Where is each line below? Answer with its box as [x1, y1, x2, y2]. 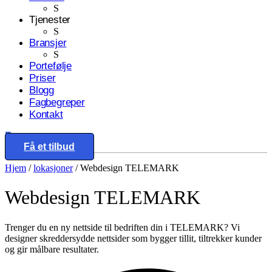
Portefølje [29, 60, 72, 72]
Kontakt [29, 109, 63, 120]
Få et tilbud [24, 141, 75, 152]
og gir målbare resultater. [5, 243, 99, 254]
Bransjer [29, 37, 67, 49]
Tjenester [29, 14, 71, 25]
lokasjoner [33, 163, 73, 173]
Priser [29, 72, 56, 84]
